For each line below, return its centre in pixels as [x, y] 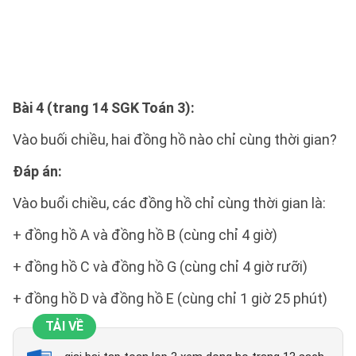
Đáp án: [37, 172]
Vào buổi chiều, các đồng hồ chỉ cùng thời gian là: [169, 203]
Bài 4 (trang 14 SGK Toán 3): [104, 108]
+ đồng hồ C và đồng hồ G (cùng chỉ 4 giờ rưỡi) [160, 267]
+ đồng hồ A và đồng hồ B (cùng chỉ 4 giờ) [145, 235]
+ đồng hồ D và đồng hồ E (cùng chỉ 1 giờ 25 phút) [170, 299]
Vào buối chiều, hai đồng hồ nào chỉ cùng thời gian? [175, 140]
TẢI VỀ [64, 327]
